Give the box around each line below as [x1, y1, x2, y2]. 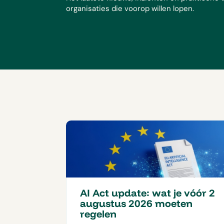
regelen [80, 207, 116, 220]
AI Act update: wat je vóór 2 [80, 186, 215, 199]
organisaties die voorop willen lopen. [66, 3, 194, 13]
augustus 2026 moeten [80, 197, 192, 210]
